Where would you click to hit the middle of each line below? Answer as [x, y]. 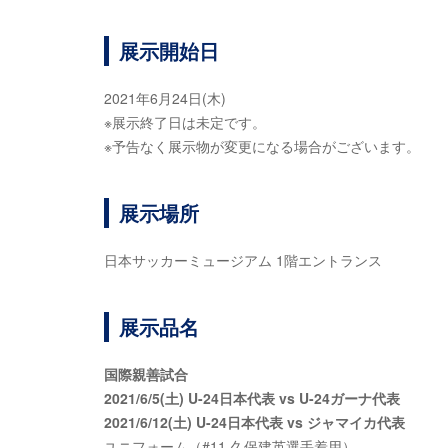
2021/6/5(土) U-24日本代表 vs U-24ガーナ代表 [252, 398]
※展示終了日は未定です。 [185, 122]
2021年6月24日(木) [165, 98]
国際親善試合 [146, 374]
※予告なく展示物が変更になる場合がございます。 [262, 146]
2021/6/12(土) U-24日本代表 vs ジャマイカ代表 [254, 422]
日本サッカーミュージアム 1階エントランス [243, 260]
